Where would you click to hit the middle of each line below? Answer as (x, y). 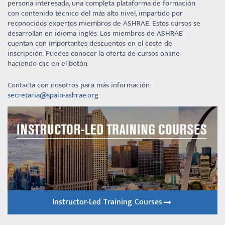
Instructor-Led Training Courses (107, 202)
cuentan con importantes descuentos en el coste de (90, 43)
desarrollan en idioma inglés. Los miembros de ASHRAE (95, 33)
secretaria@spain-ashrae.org (53, 95)
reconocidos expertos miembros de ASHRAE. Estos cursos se (104, 23)
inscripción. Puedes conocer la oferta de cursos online (94, 53)
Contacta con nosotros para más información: (79, 85)
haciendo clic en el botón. (48, 64)
